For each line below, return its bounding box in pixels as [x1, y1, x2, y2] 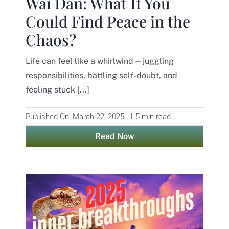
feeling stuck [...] [25, 85, 89, 95]
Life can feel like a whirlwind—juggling [25, 56, 174, 66]
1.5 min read [129, 112, 171, 122]
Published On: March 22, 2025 [25, 112, 124, 122]
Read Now [95, 131, 134, 142]
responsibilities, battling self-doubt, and [25, 71, 177, 81]
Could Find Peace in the [25, 11, 190, 32]
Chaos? [25, 30, 76, 51]
